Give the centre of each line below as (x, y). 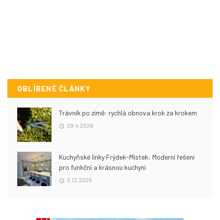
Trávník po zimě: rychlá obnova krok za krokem (128, 113)
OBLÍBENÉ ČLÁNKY (54, 89)
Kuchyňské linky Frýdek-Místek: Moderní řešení (127, 157)
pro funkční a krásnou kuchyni (102, 167)
